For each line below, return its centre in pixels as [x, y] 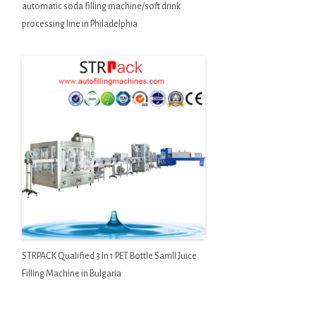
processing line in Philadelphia [79, 24]
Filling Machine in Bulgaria [71, 274]
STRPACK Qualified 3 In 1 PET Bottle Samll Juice [109, 256]
